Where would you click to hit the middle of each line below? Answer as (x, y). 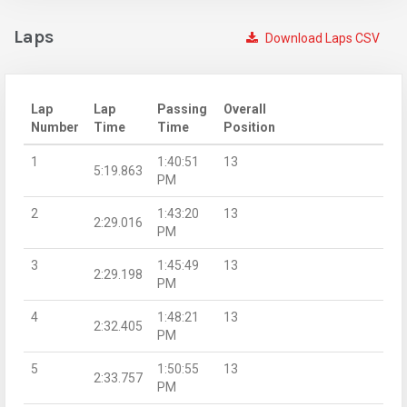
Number (55, 127)
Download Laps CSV (321, 38)
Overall (245, 109)
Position (249, 127)
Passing (182, 109)
